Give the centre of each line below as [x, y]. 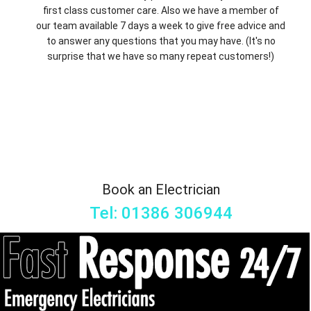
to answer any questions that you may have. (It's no [161, 41]
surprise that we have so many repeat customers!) [161, 56]
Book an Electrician [161, 189]
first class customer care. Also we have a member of [161, 10]
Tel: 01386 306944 [161, 213]
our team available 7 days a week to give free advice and [161, 25]
